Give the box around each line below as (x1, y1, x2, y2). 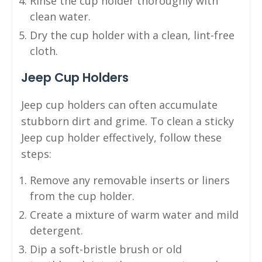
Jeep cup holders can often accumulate (21, 97, 218, 112)
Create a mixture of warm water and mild (30, 207, 239, 222)
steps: (21, 146, 51, 161)
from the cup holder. (30, 188, 135, 203)
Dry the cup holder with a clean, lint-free (30, 27, 235, 42)
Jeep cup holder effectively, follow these (21, 130, 222, 144)
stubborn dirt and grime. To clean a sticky (21, 113, 234, 128)
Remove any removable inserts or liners (30, 173, 230, 187)
